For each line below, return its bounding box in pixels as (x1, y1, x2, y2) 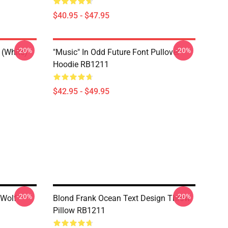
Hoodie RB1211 (53, 60, 109, 69)
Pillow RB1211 (53, 206, 105, 215)
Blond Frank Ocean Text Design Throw (53, 193, 190, 203)
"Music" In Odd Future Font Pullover (53, 47, 180, 57)
